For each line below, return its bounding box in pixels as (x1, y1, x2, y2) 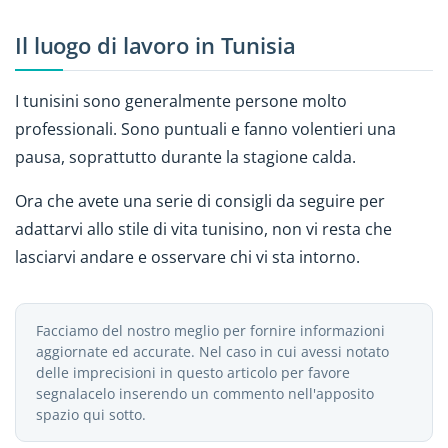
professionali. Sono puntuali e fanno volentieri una (15, 117, 396, 140)
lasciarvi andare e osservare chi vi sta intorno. (15, 246, 360, 269)
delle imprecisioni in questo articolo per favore (36, 363, 350, 383)
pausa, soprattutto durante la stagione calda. (15, 145, 356, 168)
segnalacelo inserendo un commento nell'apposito (36, 384, 374, 404)
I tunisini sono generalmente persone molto (15, 89, 347, 112)
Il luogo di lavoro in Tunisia (15, 30, 296, 62)
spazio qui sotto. (36, 405, 146, 425)
